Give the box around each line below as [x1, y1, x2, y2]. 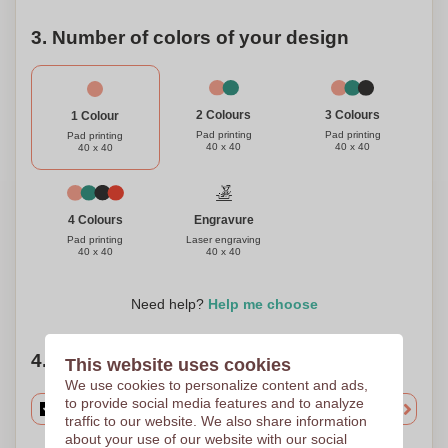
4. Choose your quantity [31, 350, 251, 371]
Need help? [130, 296, 208, 312]
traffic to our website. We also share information [64, 413, 367, 429]
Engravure [193, 213, 254, 227]
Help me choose [207, 296, 318, 312]
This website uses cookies [64, 355, 291, 375]
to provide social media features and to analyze [64, 395, 364, 411]
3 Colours [325, 108, 381, 123]
